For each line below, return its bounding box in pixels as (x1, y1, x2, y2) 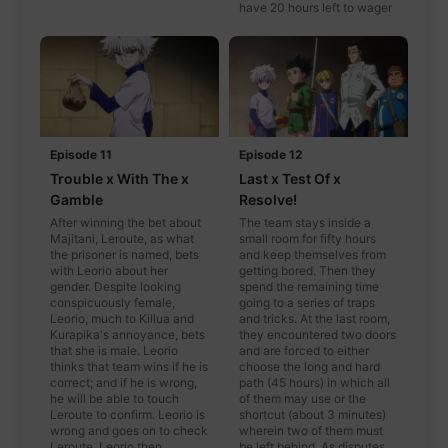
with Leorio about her (50, 262, 168, 278)
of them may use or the (239, 390, 366, 406)
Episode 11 (50, 146, 112, 162)
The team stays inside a (239, 214, 371, 230)
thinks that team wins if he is (50, 358, 208, 374)
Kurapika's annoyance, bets (50, 326, 205, 342)
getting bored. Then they (239, 262, 376, 278)
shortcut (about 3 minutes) (239, 406, 386, 422)
